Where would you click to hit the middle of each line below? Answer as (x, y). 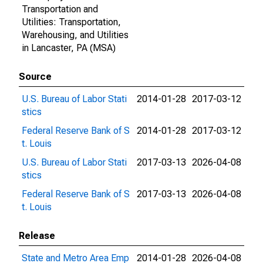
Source (35, 77)
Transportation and (60, 9)
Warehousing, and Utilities (75, 35)
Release (37, 236)
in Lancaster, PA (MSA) (69, 48)
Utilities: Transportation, (71, 22)
